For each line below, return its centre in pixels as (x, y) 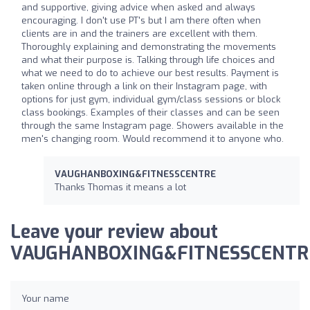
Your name (45, 298)
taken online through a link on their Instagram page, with (144, 86)
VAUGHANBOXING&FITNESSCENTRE (135, 174)
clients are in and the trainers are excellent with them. (139, 33)
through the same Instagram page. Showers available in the (153, 125)
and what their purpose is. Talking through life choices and (148, 60)
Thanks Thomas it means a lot (120, 187)
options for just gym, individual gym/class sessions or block (151, 99)
